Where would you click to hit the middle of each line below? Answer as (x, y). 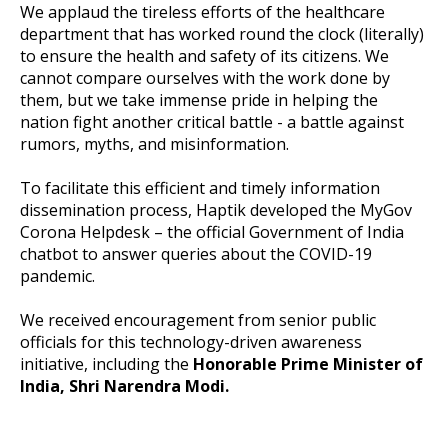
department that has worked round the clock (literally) (222, 33)
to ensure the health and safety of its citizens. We (204, 55)
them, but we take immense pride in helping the (199, 99)
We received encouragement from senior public (198, 319)
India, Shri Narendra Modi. (124, 385)
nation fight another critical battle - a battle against (212, 121)
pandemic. (57, 275)
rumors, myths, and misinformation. (154, 143)
